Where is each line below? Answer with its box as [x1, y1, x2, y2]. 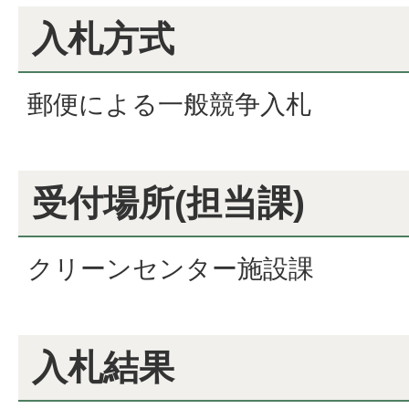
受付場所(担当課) [32, 184, 305, 224]
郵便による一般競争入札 [27, 90, 311, 120]
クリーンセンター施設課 [27, 255, 314, 284]
